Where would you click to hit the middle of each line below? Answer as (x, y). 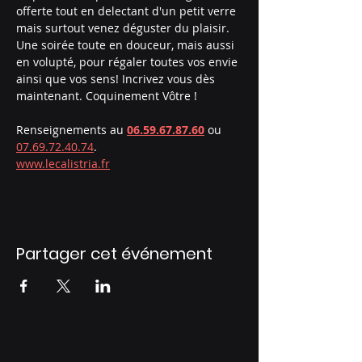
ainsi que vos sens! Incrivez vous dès (117, 79)
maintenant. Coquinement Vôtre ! (107, 96)
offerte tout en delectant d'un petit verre (128, 11)
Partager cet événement (114, 254)
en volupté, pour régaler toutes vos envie (128, 62)
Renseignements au (72, 130)
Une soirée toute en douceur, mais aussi (127, 45)
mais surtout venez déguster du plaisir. (124, 28)
